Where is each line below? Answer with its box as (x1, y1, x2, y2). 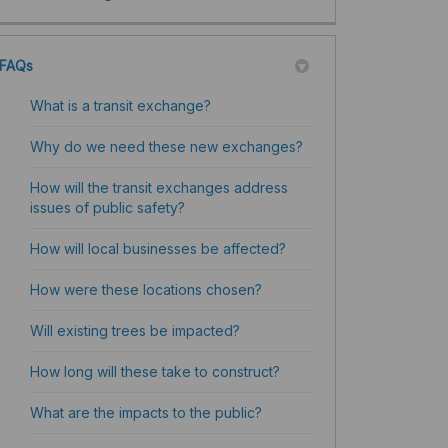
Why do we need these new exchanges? (29, 138, 303, 156)
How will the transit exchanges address (29, 179, 288, 197)
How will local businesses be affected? (29, 240, 286, 258)
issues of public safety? (29, 199, 185, 217)
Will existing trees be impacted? (29, 322, 240, 340)
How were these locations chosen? (29, 281, 262, 299)
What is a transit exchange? (29, 97, 211, 115)
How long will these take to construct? (29, 363, 280, 381)
